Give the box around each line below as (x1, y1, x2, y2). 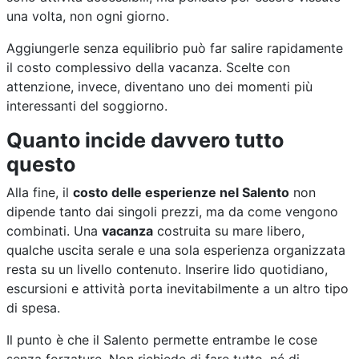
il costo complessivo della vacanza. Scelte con (6, 58, 290, 75)
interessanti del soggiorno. (6, 97, 167, 114)
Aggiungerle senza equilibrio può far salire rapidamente (6, 39, 343, 56)
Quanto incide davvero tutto (6, 127, 284, 152)
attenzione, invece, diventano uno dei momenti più (6, 78, 313, 95)
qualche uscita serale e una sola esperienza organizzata (6, 241, 345, 258)
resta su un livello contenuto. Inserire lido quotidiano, (6, 260, 328, 277)
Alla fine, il (6, 184, 73, 200)
